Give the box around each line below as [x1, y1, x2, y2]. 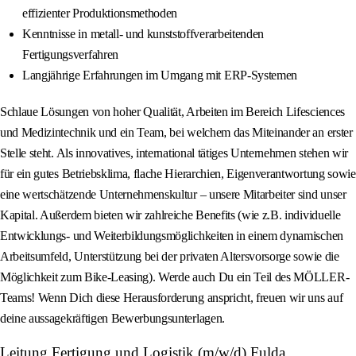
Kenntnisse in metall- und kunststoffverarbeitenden [22, 27, 264, 41]
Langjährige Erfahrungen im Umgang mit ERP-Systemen [22, 68, 297, 83]
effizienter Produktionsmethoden [22, 6, 178, 21]
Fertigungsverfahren [22, 48, 118, 62]
